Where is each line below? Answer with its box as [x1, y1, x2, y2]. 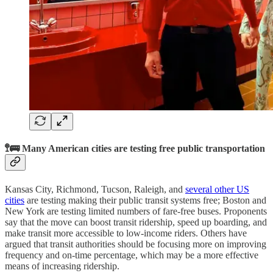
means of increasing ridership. [5, 260, 119, 271]
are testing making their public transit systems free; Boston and [24, 194, 266, 205]
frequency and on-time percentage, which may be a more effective [5, 249, 258, 260]
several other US [185, 183, 249, 194]
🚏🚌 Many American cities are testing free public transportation [5, 143, 265, 154]
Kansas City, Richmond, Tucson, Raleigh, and [5, 183, 185, 194]
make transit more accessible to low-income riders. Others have [5, 227, 247, 238]
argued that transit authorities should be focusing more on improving [5, 238, 266, 249]
